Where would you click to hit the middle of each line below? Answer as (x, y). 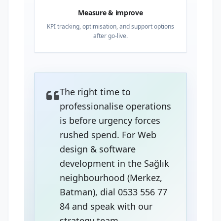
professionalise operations (115, 106)
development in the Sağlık (114, 163)
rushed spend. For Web (108, 135)
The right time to (95, 92)
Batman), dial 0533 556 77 (113, 192)
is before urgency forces (110, 120)
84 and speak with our (106, 206)
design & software (98, 149)
